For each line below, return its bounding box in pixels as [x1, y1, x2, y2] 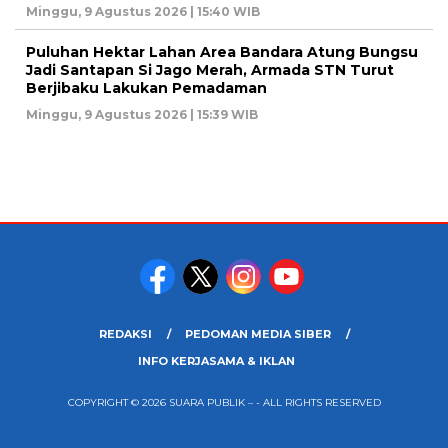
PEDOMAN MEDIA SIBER [184, 327, 331, 342]
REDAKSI [98, 327, 152, 342]
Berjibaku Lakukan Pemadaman [26, 79, 267, 98]
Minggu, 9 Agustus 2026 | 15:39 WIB [26, 107, 258, 123]
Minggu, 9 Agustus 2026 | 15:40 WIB [26, 4, 260, 20]
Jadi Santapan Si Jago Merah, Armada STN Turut [26, 61, 394, 80]
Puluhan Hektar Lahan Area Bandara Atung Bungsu [26, 43, 418, 62]
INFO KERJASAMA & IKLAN [138, 354, 295, 369]
